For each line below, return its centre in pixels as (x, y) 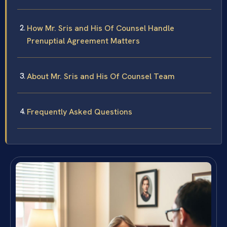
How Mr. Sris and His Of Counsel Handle (101, 28)
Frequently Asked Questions (80, 112)
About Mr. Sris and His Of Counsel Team (101, 77)
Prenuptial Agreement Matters (83, 41)
